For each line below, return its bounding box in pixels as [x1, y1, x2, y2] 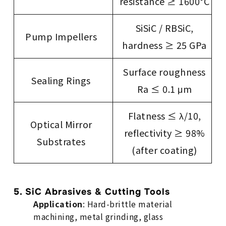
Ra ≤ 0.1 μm [137, 82, 192, 96]
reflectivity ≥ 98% [124, 126, 205, 140]
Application [33, 198, 83, 210]
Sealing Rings [31, 74, 91, 87]
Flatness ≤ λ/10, [128, 109, 201, 123]
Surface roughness [123, 65, 206, 79]
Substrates [37, 135, 86, 148]
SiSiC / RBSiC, [135, 21, 194, 35]
